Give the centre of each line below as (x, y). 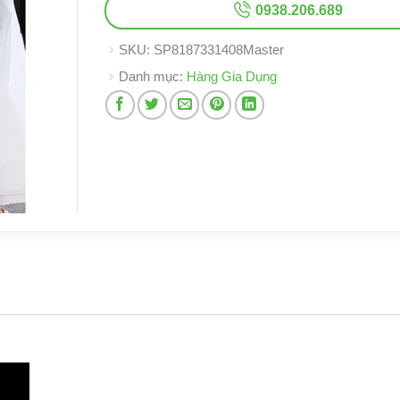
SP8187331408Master (218, 49)
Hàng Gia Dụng (231, 76)
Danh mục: (152, 76)
